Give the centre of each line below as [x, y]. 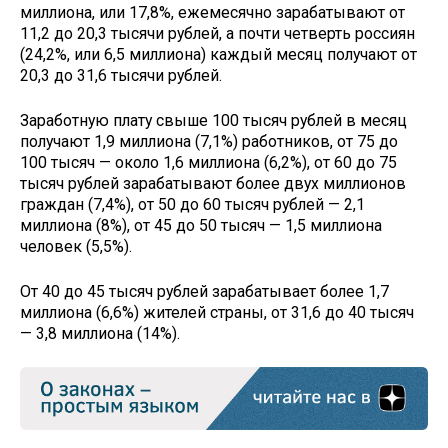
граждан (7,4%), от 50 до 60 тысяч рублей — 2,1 [192, 204]
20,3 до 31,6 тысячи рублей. [121, 76]
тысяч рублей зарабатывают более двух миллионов [213, 183]
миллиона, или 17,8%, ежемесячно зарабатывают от [212, 13]
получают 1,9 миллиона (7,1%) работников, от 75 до [209, 141]
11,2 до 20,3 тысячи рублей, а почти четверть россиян [217, 34]
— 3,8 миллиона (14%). [100, 333]
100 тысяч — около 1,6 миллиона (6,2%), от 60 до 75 [208, 162]
